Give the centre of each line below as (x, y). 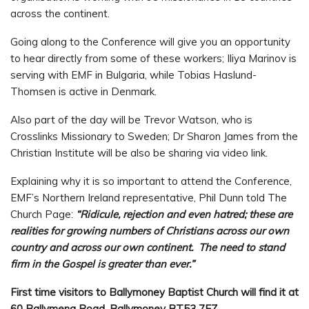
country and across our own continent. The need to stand (148, 247)
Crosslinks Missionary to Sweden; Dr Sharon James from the (154, 136)
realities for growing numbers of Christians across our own (150, 230)
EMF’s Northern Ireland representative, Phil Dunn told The (149, 197)
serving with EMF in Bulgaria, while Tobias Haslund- (133, 74)
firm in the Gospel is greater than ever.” (102, 263)
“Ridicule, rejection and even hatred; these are (184, 214)
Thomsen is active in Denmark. (83, 91)
